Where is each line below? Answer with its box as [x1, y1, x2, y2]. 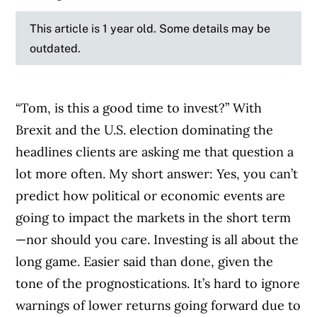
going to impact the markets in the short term [16, 209, 292, 226]
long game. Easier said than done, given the [16, 253, 274, 270]
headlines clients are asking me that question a [16, 144, 294, 161]
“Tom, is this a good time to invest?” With [16, 100, 263, 117]
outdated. [30, 41, 81, 56]
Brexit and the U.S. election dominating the [16, 122, 274, 139]
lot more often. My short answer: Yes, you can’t [16, 166, 299, 183]
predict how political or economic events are [16, 188, 286, 204]
